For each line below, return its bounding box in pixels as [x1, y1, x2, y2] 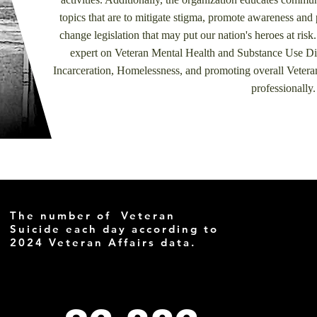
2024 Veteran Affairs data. [10, 235, 201, 249]
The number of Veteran [10, 208, 175, 222]
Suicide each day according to [10, 221, 219, 236]
